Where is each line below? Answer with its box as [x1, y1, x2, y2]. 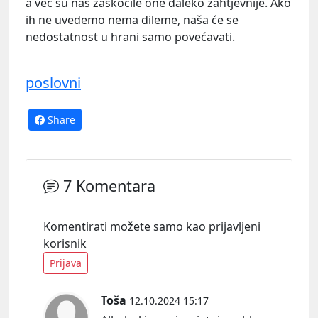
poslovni [26, 73, 81, 93]
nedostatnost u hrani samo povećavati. [26, 28, 235, 45]
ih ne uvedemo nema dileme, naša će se [26, 11, 238, 28]
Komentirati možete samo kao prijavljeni [43, 219, 261, 235]
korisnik [43, 236, 87, 252]
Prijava [50, 256, 82, 270]
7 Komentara [59, 175, 155, 197]
